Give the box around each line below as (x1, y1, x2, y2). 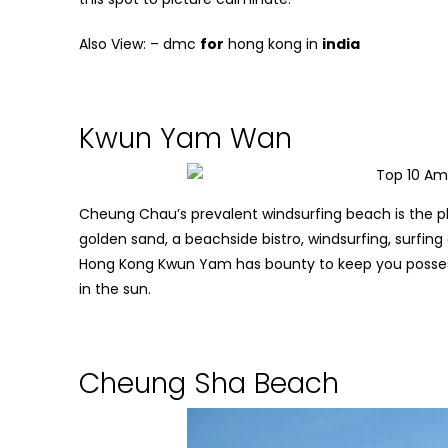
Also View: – (79, 34, 163, 55)
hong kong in (224, 34, 322, 55)
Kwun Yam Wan (79, 119, 292, 159)
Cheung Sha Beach (79, 364, 339, 404)
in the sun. (79, 279, 151, 300)
